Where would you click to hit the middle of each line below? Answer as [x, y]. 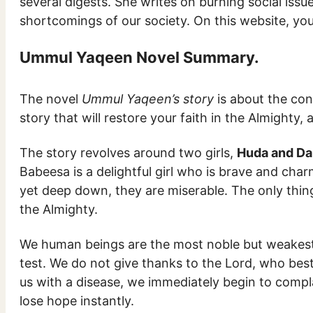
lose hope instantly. [77, 301]
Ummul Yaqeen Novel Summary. [139, 57]
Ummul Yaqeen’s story [148, 99]
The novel [51, 99]
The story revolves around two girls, [128, 152]
